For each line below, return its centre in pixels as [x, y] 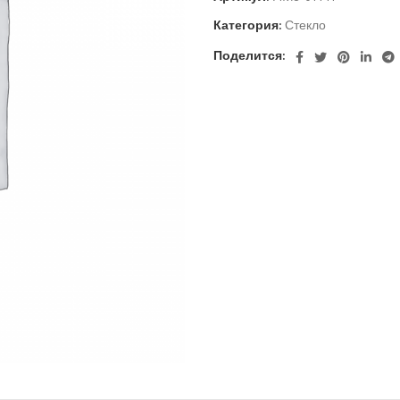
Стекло [305, 26]
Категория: [248, 26]
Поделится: [250, 57]
